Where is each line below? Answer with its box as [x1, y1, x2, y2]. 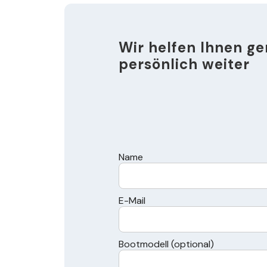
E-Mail [119, 194, 146, 207]
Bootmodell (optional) [119, 238, 215, 250]
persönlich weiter [119, 55, 250, 73]
